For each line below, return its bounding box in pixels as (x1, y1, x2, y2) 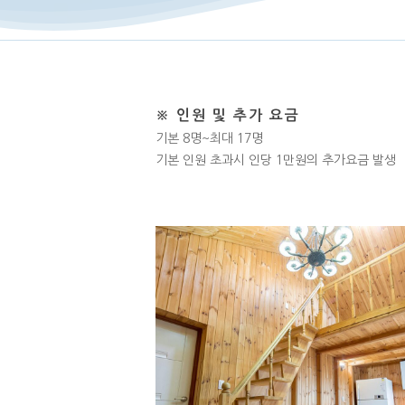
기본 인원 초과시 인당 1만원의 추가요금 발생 (155, 154, 396, 167)
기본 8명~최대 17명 (155, 132, 263, 146)
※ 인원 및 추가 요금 (155, 108, 300, 123)
